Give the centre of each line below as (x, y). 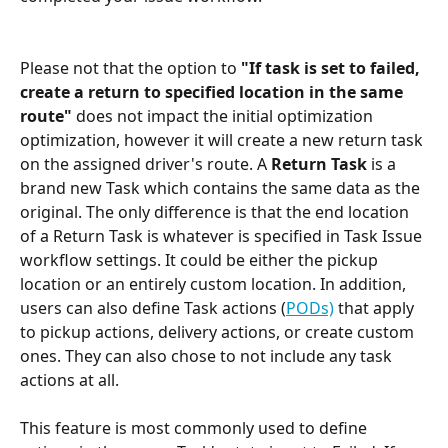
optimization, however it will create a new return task (223, 140)
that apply (376, 308)
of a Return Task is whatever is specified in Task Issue (223, 236)
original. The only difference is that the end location (216, 212)
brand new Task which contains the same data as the (222, 188)
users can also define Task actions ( (153, 308)
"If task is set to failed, (330, 68)
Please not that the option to (128, 68)
